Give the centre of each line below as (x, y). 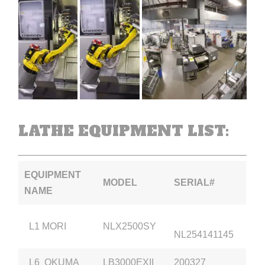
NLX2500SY (130, 226)
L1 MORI (46, 226)
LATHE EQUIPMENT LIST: (124, 131)
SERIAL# (195, 182)
